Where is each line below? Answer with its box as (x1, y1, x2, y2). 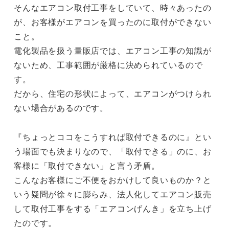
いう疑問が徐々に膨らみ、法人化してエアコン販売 (14, 188, 212, 200)
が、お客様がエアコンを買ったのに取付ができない (14, 16, 212, 28)
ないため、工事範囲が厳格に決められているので (14, 59, 203, 71)
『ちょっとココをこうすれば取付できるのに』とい (14, 130, 212, 143)
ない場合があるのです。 (14, 102, 108, 113)
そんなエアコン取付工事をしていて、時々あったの (14, 2, 212, 13)
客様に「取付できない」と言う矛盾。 (14, 159, 160, 171)
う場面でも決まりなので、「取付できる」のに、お (14, 145, 212, 157)
